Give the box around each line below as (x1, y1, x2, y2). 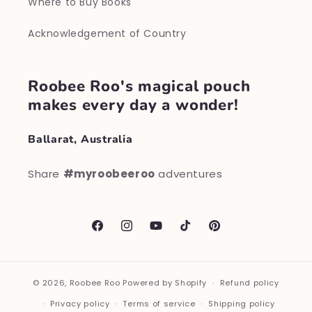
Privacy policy (49, 298, 110, 310)
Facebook (90, 226, 141, 240)
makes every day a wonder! (28, 95, 239, 116)
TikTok (178, 226, 211, 240)
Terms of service (123, 298, 196, 310)
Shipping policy (208, 298, 275, 310)
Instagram (119, 226, 173, 240)
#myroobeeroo (63, 166, 155, 182)
